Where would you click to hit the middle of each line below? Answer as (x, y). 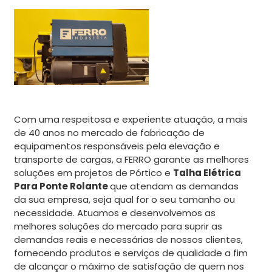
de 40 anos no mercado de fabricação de (109, 132)
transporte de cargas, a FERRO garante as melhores (131, 159)
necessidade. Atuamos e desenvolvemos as (115, 212)
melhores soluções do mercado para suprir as (118, 226)
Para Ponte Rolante (62, 186)
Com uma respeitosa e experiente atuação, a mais (131, 119)
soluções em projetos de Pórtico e (93, 172)
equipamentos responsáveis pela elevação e (117, 146)
